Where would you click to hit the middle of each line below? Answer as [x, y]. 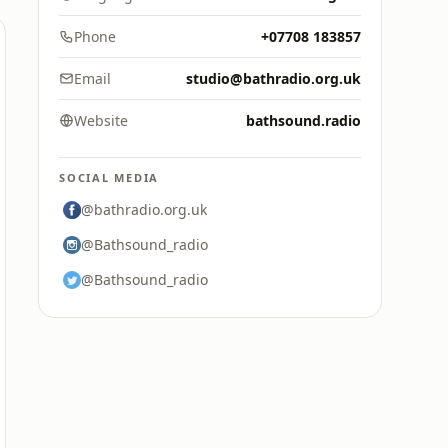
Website [101, 120]
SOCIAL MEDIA [109, 177]
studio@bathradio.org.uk [273, 78]
